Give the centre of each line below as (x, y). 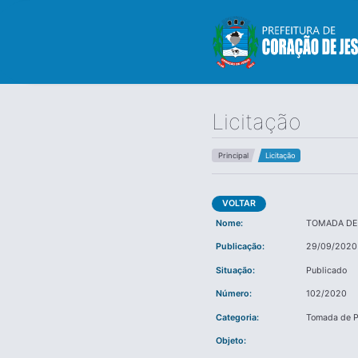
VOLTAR (239, 204)
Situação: (235, 270)
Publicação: (240, 247)
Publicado (327, 270)
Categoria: (237, 317)
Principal (233, 156)
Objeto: (231, 341)
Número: (233, 294)
